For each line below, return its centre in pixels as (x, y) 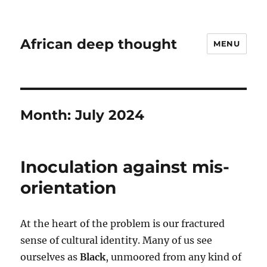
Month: (48, 115)
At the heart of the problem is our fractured (123, 223)
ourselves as (50, 257)
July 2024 (110, 115)
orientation (69, 188)
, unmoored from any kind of (174, 257)
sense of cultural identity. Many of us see (117, 240)
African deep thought (99, 44)
